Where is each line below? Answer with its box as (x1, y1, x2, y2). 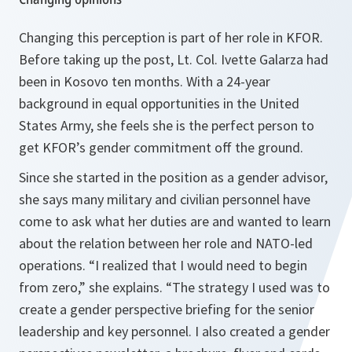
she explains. (89, 278, 166, 296)
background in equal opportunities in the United (19, 94, 299, 112)
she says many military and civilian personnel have (19, 190, 310, 208)
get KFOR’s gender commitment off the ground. (19, 138, 303, 156)
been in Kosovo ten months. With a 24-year (19, 72, 270, 90)
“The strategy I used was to (166, 278, 330, 296)
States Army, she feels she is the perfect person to (19, 116, 314, 134)
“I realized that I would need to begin (89, 256, 307, 274)
